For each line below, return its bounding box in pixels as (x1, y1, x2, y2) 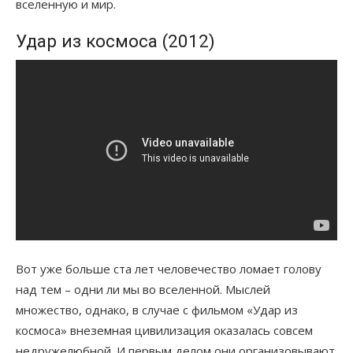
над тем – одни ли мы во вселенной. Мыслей (16, 281, 270, 297)
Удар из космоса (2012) (16, 30, 215, 51)
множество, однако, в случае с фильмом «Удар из (16, 301, 298, 318)
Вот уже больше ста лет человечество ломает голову (16, 260, 321, 277)
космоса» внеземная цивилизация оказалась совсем (16, 321, 313, 338)
